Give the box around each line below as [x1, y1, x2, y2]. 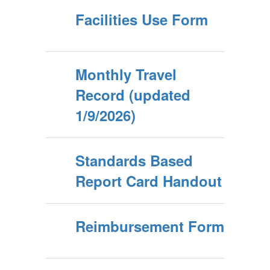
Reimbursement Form [75, 216, 224, 236]
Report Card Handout [75, 171, 222, 191]
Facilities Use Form [75, 9, 208, 30]
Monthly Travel [75, 64, 177, 84]
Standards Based [75, 150, 193, 171]
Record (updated [75, 84, 190, 105]
